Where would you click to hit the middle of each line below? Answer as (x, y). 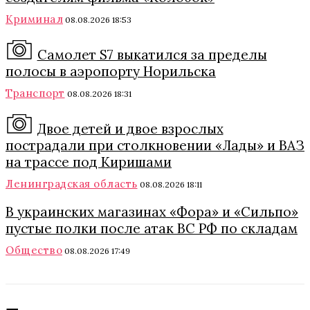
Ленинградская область (72, 184)
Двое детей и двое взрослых (130, 129)
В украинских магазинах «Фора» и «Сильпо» (152, 212)
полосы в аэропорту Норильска (111, 71)
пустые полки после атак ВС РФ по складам (152, 228)
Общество (34, 250)
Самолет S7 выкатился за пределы (152, 55)
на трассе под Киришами (89, 162)
